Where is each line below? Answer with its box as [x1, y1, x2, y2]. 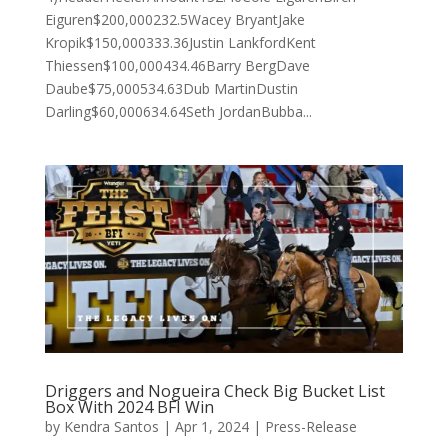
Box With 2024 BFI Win [44, 395, 214, 418]
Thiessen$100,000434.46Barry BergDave [44, 55, 310, 75]
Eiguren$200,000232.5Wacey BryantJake [44, 9, 305, 29]
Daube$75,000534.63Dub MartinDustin [44, 78, 298, 98]
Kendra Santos [63, 416, 159, 436]
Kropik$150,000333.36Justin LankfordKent [44, 32, 316, 52]
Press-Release [264, 416, 357, 436]
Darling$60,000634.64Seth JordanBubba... [44, 101, 312, 121]
